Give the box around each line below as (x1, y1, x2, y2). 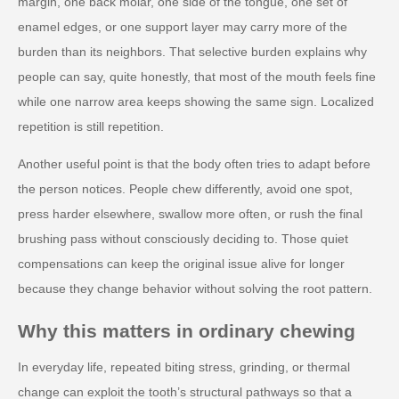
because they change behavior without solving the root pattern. (18, 281, 372, 297)
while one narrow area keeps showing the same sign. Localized (18, 94, 374, 110)
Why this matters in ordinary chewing (18, 321, 355, 342)
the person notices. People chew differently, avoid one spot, (18, 182, 353, 197)
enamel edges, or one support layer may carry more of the (18, 20, 347, 35)
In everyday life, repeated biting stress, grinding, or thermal (18, 360, 350, 375)
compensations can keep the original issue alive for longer (18, 256, 345, 272)
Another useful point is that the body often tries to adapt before (18, 157, 370, 172)
